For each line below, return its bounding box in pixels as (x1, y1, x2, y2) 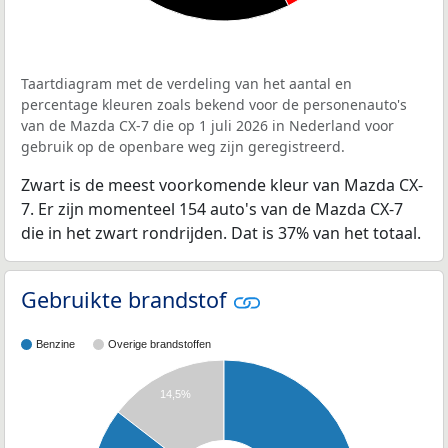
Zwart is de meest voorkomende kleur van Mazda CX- (21, 173, 423, 196)
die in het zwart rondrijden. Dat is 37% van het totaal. (21, 221, 421, 244)
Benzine (36, 338, 75, 351)
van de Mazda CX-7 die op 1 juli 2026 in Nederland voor (21, 115, 394, 135)
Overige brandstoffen (108, 338, 211, 351)
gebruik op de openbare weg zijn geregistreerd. (21, 136, 345, 156)
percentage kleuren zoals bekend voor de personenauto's (21, 94, 407, 114)
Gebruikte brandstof (21, 284, 232, 314)
